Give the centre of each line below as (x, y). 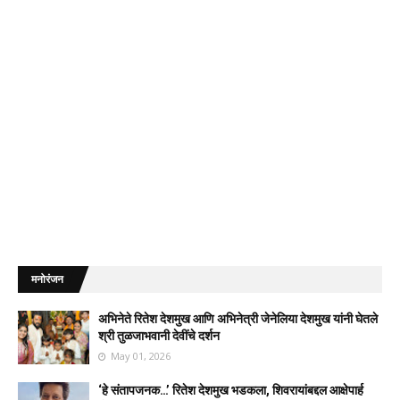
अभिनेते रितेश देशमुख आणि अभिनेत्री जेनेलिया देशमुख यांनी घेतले (238, 319)
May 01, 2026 (141, 356)
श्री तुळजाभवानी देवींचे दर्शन (159, 336)
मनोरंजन (47, 279)
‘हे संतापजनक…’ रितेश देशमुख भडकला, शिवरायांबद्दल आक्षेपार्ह (231, 390)
